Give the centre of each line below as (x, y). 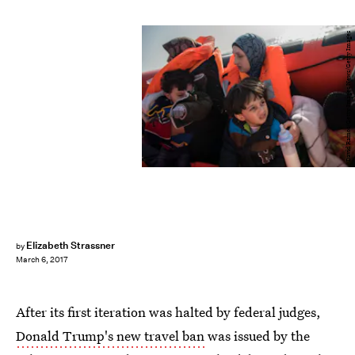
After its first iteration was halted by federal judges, (168, 312)
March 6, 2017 (42, 260)
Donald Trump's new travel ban (110, 336)
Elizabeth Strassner (70, 245)
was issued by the (257, 336)
